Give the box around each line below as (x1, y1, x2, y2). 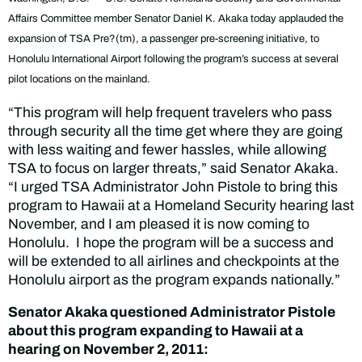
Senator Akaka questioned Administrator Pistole (8, 305, 335, 321)
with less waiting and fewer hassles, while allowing (8, 141, 326, 158)
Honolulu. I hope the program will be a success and (8, 234, 334, 250)
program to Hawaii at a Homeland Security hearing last (8, 197, 354, 213)
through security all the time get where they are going (8, 123, 343, 139)
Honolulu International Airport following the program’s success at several (8, 53, 339, 65)
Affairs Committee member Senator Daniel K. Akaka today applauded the (8, 13, 343, 24)
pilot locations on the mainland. (8, 74, 150, 85)
